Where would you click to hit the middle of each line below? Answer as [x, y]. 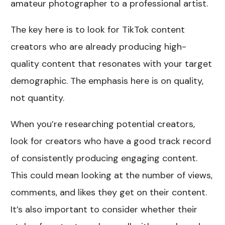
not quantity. [38, 98]
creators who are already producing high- [99, 46]
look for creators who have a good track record [111, 141]
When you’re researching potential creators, [103, 124]
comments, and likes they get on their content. [109, 192]
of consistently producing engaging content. [104, 158]
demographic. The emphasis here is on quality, [107, 81]
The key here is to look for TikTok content [98, 29]
